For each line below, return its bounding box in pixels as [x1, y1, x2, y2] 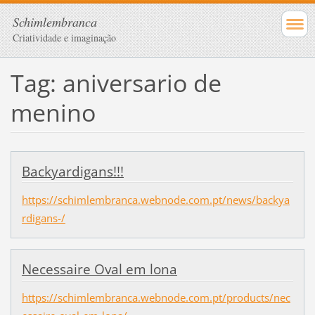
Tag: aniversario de [10, 66, 221, 99]
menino [10, 96, 96, 129]
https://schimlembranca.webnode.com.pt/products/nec [21, 290, 290, 305]
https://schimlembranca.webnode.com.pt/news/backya [21, 192, 290, 207]
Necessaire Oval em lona [21, 259, 177, 278]
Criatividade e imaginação [13, 31, 116, 44]
